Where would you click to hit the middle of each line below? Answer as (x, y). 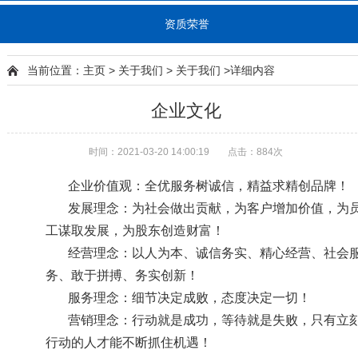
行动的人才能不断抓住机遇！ (128, 342)
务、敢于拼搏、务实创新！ (122, 275)
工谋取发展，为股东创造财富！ (135, 231)
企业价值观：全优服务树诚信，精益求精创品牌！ (208, 186)
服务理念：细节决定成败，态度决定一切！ (189, 298)
